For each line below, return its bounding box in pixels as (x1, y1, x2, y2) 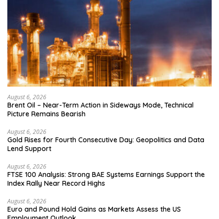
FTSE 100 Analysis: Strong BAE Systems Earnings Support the (7, 170, 205, 179)
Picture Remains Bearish (7, 109, 86, 118)
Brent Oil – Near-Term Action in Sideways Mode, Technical (7, 100, 194, 109)
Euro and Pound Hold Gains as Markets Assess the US (7, 204, 181, 214)
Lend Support (7, 144, 51, 153)
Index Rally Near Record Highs (7, 178, 105, 188)
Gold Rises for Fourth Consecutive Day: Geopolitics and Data (7, 135, 204, 144)
